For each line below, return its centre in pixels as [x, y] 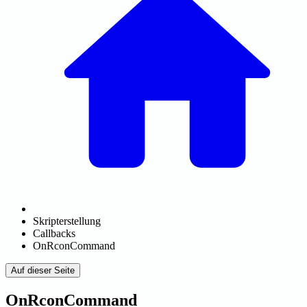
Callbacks [54, 233]
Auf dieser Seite [43, 270]
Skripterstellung [67, 221]
